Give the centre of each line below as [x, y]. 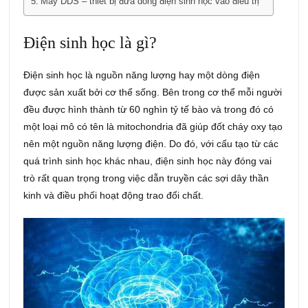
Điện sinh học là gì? [90, 43]
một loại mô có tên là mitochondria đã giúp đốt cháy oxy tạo [153, 127]
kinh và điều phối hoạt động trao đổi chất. [114, 196]
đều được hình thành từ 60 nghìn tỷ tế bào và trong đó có [149, 110]
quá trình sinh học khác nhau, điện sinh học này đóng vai [148, 161]
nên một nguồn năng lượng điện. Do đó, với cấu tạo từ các [151, 144]
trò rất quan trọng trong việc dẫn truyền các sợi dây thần [146, 178]
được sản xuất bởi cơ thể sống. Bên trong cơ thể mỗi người [153, 92]
